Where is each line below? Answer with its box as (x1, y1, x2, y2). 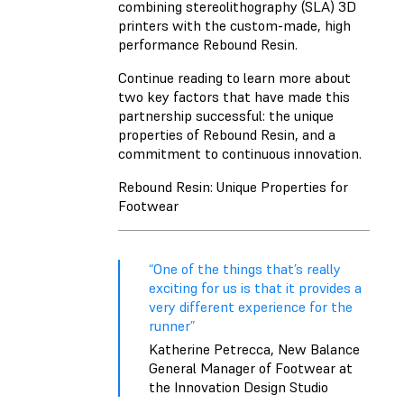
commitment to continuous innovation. (118, 144, 362, 163)
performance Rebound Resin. (118, 35, 298, 54)
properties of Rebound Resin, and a (118, 125, 335, 144)
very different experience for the (149, 298, 353, 317)
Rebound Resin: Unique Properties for (118, 178, 348, 197)
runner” (149, 317, 195, 335)
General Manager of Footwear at (149, 359, 353, 378)
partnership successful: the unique (118, 106, 334, 125)
